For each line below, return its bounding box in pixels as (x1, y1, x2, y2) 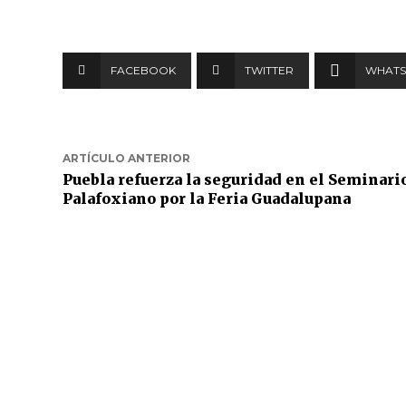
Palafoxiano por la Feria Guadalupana (63, 189, 351, 208)
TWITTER (245, 63, 294, 77)
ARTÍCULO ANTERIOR (63, 151, 190, 165)
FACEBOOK (111, 63, 176, 77)
